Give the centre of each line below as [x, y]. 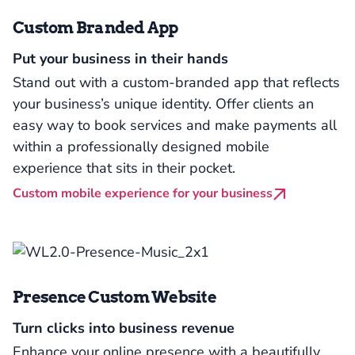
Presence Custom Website [115, 297]
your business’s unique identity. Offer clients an [163, 104]
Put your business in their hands [120, 59]
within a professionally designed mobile [141, 147]
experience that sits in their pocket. [124, 168]
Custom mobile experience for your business [143, 193]
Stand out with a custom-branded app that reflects [176, 82]
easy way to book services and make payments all [175, 125]
